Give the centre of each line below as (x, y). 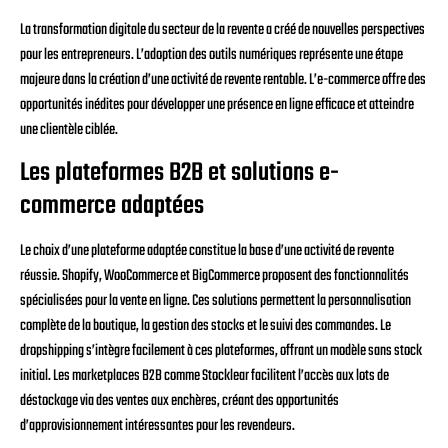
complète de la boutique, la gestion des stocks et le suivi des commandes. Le (205, 326)
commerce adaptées (112, 206)
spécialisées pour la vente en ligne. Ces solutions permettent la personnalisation (215, 301)
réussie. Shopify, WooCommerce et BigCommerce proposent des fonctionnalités (214, 276)
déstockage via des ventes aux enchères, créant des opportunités (179, 401)
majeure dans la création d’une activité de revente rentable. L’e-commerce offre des (223, 79)
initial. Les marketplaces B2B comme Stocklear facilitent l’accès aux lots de (204, 376)
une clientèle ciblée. (69, 129)
